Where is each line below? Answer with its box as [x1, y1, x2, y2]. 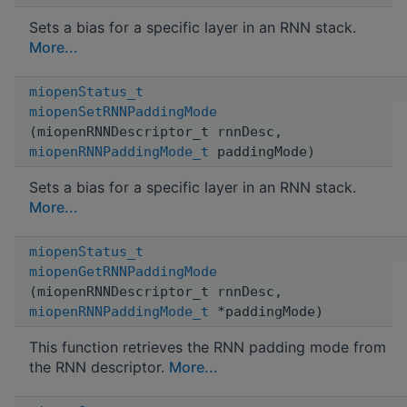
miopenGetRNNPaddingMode [29, 263, 217, 280]
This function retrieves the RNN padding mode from [29, 337, 386, 356]
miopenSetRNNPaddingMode [29, 103, 217, 120]
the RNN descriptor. [29, 357, 169, 376]
